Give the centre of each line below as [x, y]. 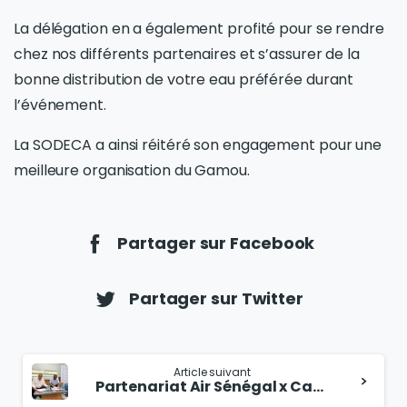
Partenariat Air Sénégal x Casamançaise [318, 386]
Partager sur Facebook [214, 243]
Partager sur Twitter [214, 298]
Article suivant [212, 372]
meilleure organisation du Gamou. [132, 170]
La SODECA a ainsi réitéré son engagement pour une [198, 144]
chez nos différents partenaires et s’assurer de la [187, 54]
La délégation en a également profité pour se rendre [199, 28]
